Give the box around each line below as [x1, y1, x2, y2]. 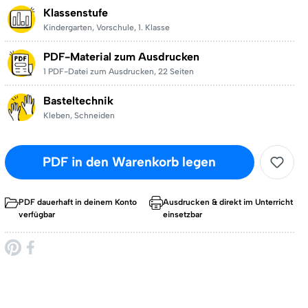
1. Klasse [137, 23, 170, 32]
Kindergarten [43, 23, 92, 32]
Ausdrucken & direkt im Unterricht [163, 197, 294, 207]
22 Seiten [157, 67, 194, 76]
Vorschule [96, 23, 134, 32]
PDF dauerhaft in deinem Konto [18, 197, 137, 207]
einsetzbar [163, 210, 203, 219]
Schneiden [74, 111, 115, 120]
